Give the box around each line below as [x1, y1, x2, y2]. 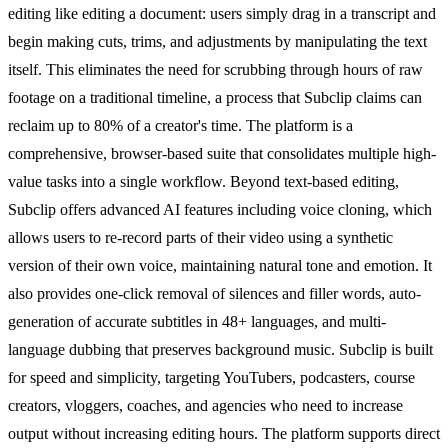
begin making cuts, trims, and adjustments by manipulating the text [8, 32, 427, 50]
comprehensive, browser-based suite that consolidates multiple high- [8, 144, 436, 162]
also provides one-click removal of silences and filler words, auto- [8, 284, 421, 302]
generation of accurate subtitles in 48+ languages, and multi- [8, 312, 386, 330]
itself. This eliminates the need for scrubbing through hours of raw [8, 60, 423, 78]
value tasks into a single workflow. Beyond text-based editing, [8, 172, 399, 190]
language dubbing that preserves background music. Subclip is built [8, 340, 433, 358]
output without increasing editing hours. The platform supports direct [8, 424, 440, 442]
